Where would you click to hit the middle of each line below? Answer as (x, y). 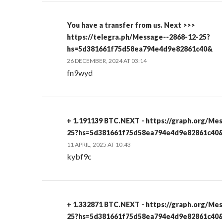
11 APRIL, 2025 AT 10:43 (99, 144)
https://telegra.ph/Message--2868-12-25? (139, 37)
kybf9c (80, 156)
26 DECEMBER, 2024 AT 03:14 (107, 61)
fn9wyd (80, 73)
